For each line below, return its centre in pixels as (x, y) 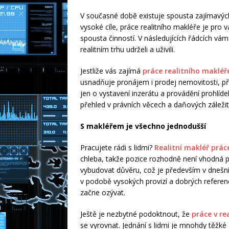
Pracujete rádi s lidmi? (117, 148)
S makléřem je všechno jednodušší (143, 126)
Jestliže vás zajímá (111, 71)
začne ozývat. (103, 193)
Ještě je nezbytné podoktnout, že (136, 214)
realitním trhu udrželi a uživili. (128, 50)
